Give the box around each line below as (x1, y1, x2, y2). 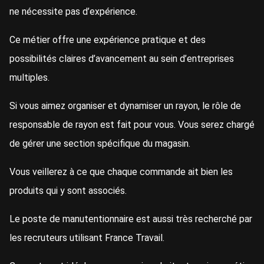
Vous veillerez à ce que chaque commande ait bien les (9, 166, 233, 178)
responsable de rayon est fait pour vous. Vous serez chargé (9, 119, 255, 131)
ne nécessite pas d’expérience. (9, 6, 137, 18)
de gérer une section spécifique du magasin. (9, 138, 190, 150)
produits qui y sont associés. (9, 185, 127, 197)
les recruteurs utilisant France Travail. (9, 232, 164, 244)
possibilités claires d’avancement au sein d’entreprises (9, 53, 234, 65)
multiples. (9, 72, 49, 84)
